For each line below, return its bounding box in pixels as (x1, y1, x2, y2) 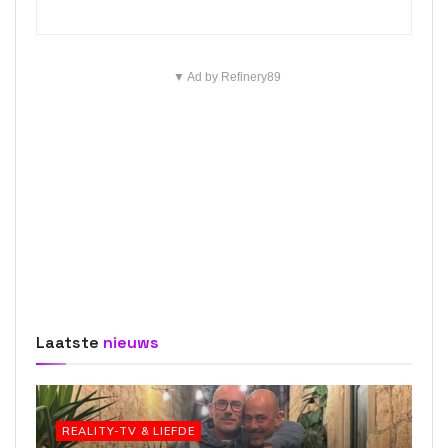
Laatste (36, 331, 99, 353)
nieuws (99, 331, 159, 353)
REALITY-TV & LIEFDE (62, 423, 195, 438)
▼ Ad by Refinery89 (172, 69, 281, 84)
